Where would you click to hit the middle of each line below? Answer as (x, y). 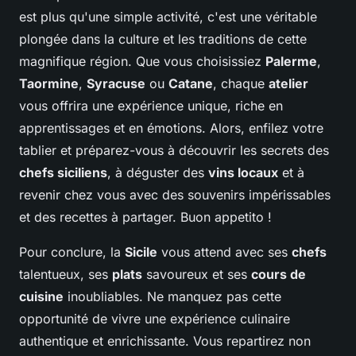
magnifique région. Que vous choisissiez (142, 62)
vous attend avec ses (224, 252)
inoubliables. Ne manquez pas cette (172, 297)
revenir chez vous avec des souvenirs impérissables (175, 195)
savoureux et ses (197, 275)
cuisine (41, 297)
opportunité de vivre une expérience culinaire (155, 319)
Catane (191, 84)
